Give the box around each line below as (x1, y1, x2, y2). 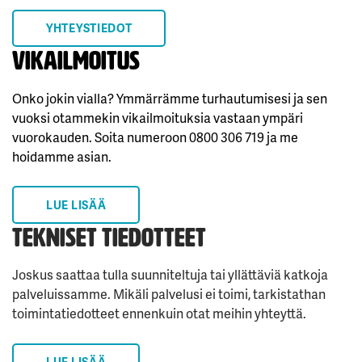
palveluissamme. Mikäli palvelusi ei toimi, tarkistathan (12, 284, 326, 304)
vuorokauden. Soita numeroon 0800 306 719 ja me (12, 127, 298, 146)
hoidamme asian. (12, 146, 112, 166)
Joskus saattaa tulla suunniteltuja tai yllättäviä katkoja (12, 265, 328, 284)
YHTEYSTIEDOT (46, 20, 133, 36)
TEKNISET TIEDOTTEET (12, 223, 206, 251)
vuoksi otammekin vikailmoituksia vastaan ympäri (12, 107, 303, 127)
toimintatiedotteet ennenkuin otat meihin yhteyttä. (12, 304, 306, 323)
